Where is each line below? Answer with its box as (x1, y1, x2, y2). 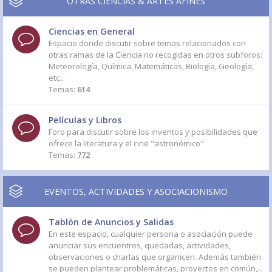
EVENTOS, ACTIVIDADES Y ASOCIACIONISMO (44, 186, 228, 197)
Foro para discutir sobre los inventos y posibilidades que (49, 126, 257, 137)
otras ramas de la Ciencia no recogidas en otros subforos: (49, 49, 262, 60)
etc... (49, 72, 65, 83)
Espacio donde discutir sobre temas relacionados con (49, 38, 246, 49)
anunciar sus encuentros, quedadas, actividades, (49, 240, 231, 251)
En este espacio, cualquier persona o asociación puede (49, 228, 253, 239)
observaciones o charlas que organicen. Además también (49, 251, 261, 262)
